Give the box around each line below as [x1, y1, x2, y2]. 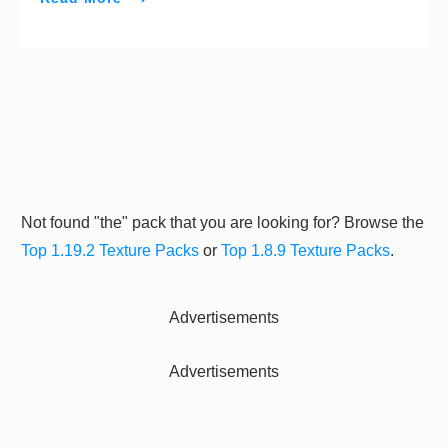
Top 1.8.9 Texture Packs [221, 242, 390, 260]
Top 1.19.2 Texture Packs [21, 242, 199, 260]
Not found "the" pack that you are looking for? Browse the [21, 214, 424, 232]
